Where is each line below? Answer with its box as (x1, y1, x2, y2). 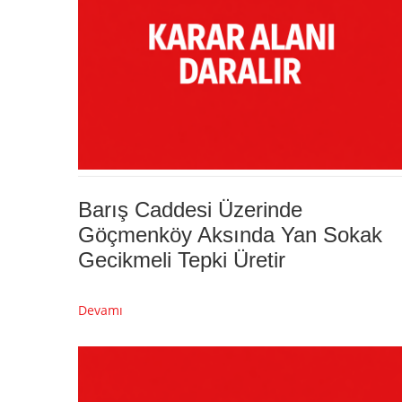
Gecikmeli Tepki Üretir (78, 247, 285, 272)
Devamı (78, 301, 123, 319)
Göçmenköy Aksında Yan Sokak (78, 222, 382, 247)
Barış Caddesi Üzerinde (78, 197, 302, 222)
